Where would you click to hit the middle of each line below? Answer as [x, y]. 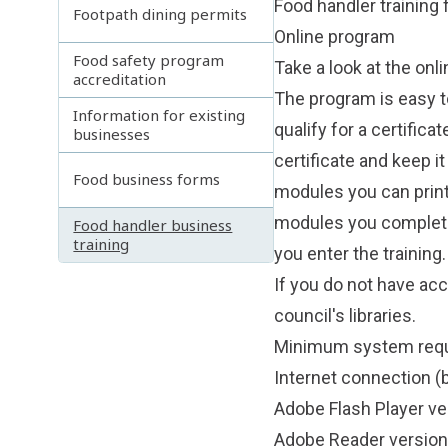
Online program [334, 37]
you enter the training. [359, 254]
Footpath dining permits [160, 14]
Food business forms [147, 179]
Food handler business [153, 224]
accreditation [120, 78]
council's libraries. [344, 316]
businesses [112, 133]
